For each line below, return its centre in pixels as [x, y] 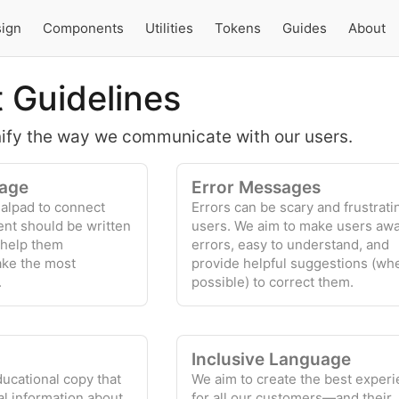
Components [83, 28]
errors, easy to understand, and [290, 244]
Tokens [237, 28]
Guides [304, 28]
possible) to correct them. [272, 282]
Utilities [169, 28]
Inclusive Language [271, 359]
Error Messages [256, 187]
